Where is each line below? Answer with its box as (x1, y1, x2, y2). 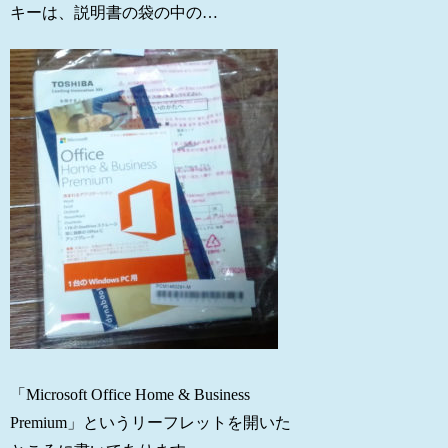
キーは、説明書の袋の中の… (10, 3, 219, 21)
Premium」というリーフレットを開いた (10, 413, 292, 431)
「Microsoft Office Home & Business (10, 385, 251, 403)
